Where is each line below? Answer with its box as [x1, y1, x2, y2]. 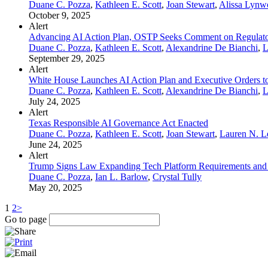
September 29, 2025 [29, 53, 105, 63]
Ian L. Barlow [95, 171, 148, 182]
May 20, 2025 [29, 182, 82, 193]
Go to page [5, 214, 49, 224]
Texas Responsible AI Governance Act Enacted [29, 117, 208, 128]
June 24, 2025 [29, 139, 82, 150]
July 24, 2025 [29, 96, 80, 106]
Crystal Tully [153, 171, 202, 182]
